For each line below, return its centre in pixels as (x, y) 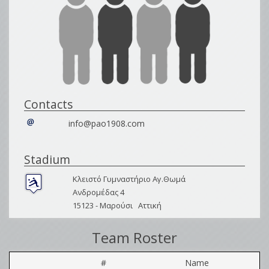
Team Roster (134, 237)
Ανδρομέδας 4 (98, 192)
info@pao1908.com (106, 123)
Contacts (48, 104)
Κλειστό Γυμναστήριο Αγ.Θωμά (129, 179)
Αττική (150, 205)
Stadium (47, 159)
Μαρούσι (116, 205)
